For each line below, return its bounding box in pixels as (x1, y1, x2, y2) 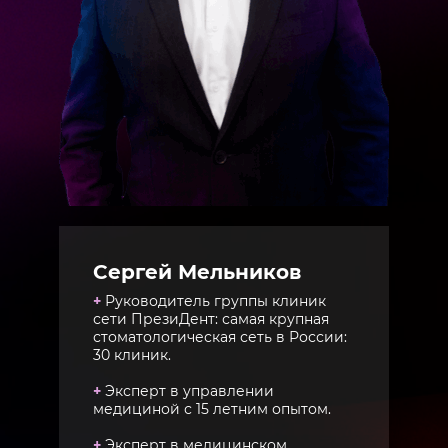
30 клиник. (93, 346, 171, 365)
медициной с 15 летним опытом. (93, 400, 331, 419)
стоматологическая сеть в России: (93, 328, 347, 347)
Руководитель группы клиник (105, 292, 326, 311)
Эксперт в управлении (101, 382, 274, 401)
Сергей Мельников (93, 260, 301, 285)
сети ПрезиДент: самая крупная (93, 310, 329, 329)
